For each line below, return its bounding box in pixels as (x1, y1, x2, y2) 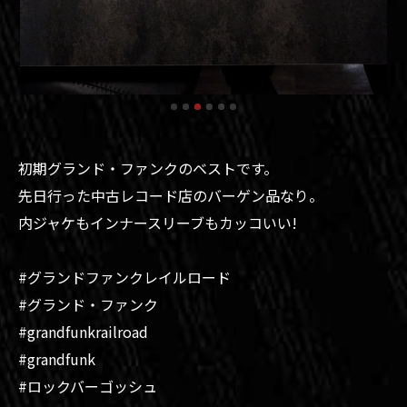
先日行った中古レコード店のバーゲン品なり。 (18, 184, 323, 206)
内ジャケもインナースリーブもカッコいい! (18, 211, 297, 233)
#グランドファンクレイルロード (18, 265, 231, 288)
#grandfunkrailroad (18, 320, 148, 342)
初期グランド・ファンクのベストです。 (18, 156, 278, 179)
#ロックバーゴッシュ (18, 374, 157, 397)
